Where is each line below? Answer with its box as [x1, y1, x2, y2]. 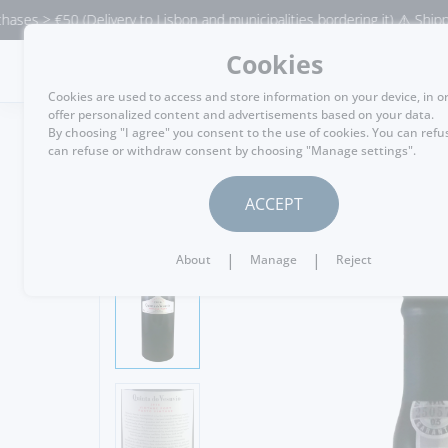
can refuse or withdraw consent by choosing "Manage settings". [48, 142, 416, 159]
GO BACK [132, 166, 200, 186]
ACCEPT [245, 193, 303, 215]
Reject [336, 251, 372, 268]
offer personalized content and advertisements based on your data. [48, 106, 434, 123]
